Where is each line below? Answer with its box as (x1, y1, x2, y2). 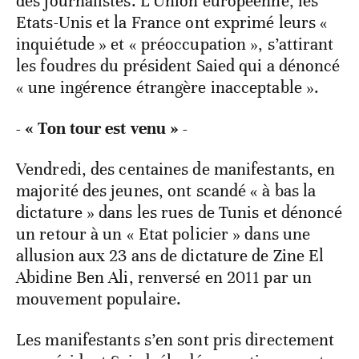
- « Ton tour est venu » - (16, 118, 188, 139)
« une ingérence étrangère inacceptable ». (16, 77, 320, 99)
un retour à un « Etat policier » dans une (16, 224, 311, 245)
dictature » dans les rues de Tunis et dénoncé (16, 202, 343, 224)
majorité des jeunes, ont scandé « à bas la (16, 180, 317, 202)
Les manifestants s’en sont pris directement (16, 329, 335, 351)
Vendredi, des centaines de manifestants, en (16, 159, 336, 180)
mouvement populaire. (16, 288, 182, 310)
